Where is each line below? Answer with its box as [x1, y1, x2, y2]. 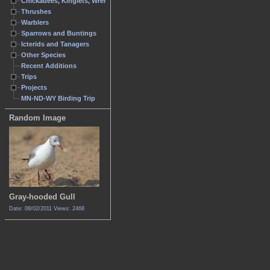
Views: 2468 [54, 206, 84, 212]
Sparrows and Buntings [21, 30, 96, 37]
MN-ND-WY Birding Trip [21, 95, 95, 102]
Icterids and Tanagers [21, 40, 89, 48]
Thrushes [21, 8, 51, 15]
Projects [21, 84, 47, 91]
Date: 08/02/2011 [9, 206, 54, 212]
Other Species [21, 51, 66, 58]
